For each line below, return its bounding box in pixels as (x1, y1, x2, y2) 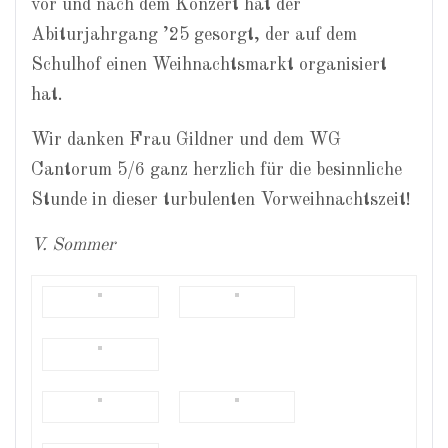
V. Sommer (31, 236, 115, 254)
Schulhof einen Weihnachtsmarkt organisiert (31, 56, 387, 74)
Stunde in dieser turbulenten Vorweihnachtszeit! (31, 191, 411, 209)
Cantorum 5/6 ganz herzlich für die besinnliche (31, 161, 402, 179)
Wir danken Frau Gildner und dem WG (31, 131, 341, 149)
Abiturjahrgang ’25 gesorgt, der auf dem (31, 26, 357, 44)
